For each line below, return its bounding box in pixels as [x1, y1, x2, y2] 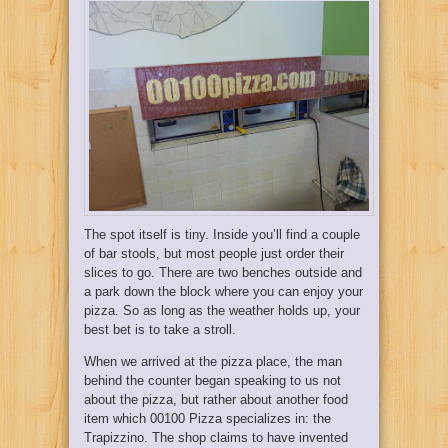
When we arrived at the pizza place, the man [84, 353, 342, 369]
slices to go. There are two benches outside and [84, 264, 362, 280]
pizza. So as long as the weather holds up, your [84, 302, 360, 318]
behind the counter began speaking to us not [84, 372, 341, 388]
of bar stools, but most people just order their [84, 245, 344, 261]
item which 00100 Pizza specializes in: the [84, 410, 331, 426]
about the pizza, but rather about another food [84, 391, 348, 407]
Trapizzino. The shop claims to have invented [84, 429, 348, 445]
